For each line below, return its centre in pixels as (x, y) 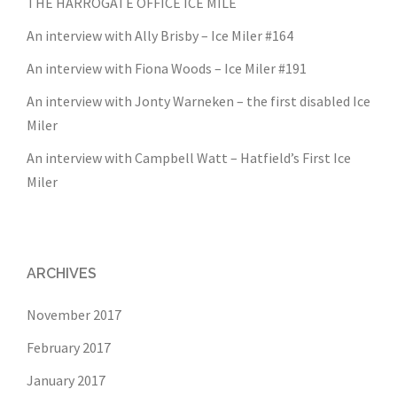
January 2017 (66, 380)
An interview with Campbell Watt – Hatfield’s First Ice (189, 157)
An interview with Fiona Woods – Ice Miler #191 (167, 68)
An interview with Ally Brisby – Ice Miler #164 (160, 35)
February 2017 (69, 347)
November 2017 (74, 314)
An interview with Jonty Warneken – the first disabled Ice (198, 101)
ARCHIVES (62, 273)
